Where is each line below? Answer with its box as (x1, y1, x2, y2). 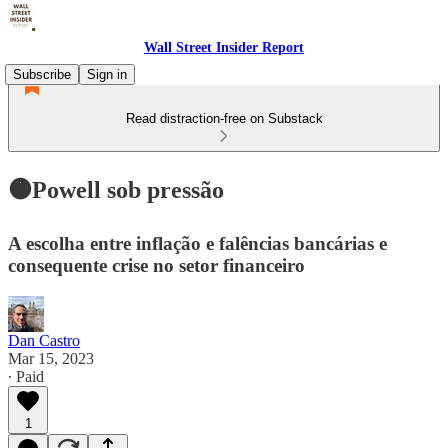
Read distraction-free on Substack (125, 111, 323, 126)
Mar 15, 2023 (8, 349, 94, 367)
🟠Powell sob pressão (8, 176, 224, 203)
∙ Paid (8, 367, 44, 385)
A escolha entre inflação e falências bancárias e (8, 232, 387, 254)
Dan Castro (8, 331, 80, 349)
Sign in (87, 67, 127, 82)
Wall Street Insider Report (144, 40, 304, 55)
